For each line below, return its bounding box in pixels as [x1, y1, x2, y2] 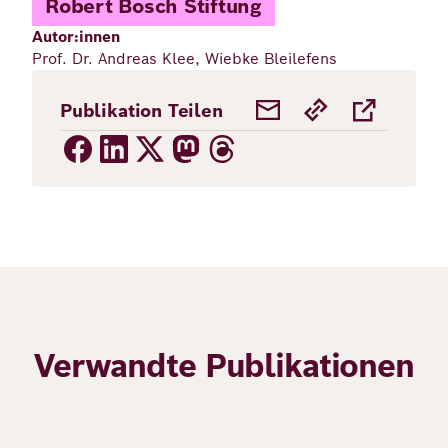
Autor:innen [32, 27, 120, 47]
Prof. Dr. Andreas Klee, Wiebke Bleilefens [32, 49, 337, 69]
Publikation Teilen [60, 98, 223, 122]
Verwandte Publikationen [34, 345, 414, 387]
